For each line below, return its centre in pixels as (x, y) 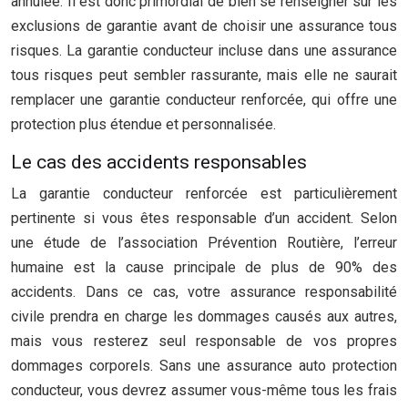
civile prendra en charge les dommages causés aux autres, (204, 316)
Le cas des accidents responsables (159, 162)
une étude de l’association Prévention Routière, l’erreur (204, 243)
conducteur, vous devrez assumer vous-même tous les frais (204, 390)
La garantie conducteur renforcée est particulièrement (204, 194)
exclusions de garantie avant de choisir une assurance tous (204, 26)
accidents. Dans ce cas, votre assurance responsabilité (204, 292)
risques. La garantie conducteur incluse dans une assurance (204, 51)
